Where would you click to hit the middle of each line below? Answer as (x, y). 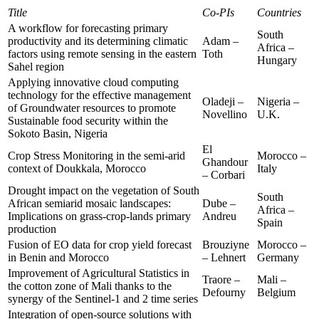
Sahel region (36, 66)
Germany (278, 257)
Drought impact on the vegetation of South (104, 190)
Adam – (220, 41)
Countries (279, 12)
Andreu (219, 216)
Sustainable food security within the (88, 120)
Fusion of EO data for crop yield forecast (100, 244)
